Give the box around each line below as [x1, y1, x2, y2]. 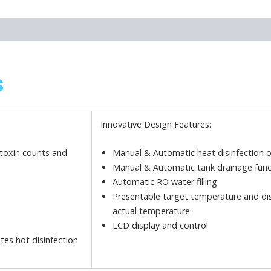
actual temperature [113, 204, 191, 217]
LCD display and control [113, 219, 209, 231]
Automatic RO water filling [113, 175, 218, 188]
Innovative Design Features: [100, 118, 212, 130]
